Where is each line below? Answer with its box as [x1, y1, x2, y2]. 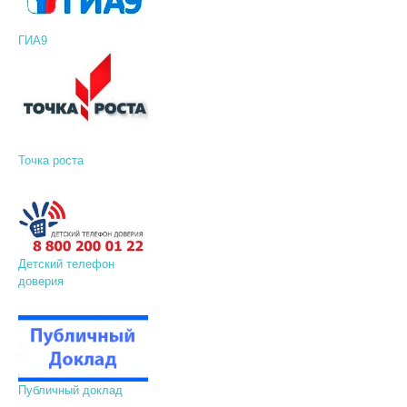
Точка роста [17, 153, 84, 167]
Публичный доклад [17, 382, 126, 397]
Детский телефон [17, 256, 114, 271]
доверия [17, 273, 64, 288]
